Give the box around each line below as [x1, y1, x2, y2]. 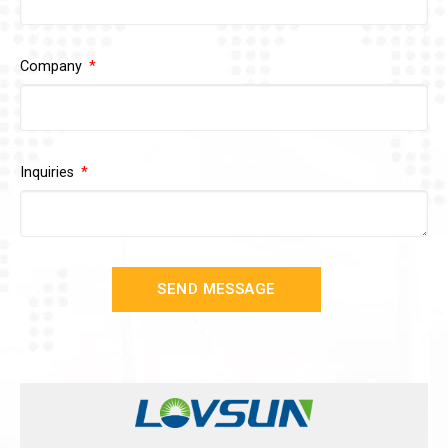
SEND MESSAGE [157, 279, 276, 298]
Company [20, 58, 86, 76]
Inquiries [20, 164, 78, 182]
